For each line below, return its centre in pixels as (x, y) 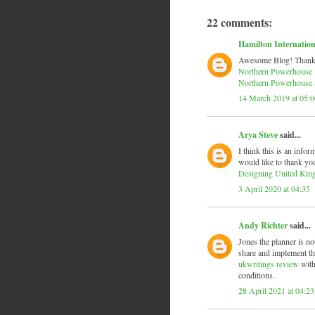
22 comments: (239, 22)
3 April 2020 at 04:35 (274, 189)
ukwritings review (269, 264)
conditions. (257, 275)
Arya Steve (258, 135)
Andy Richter (263, 226)
